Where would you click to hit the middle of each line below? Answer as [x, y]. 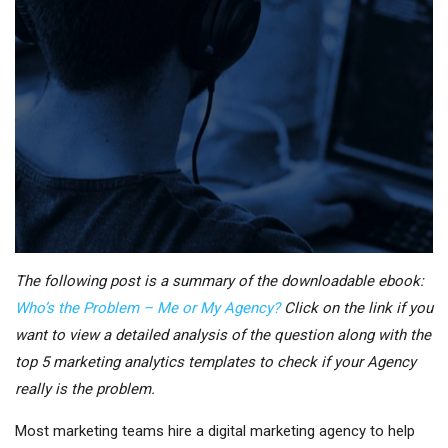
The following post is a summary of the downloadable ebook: [219, 280]
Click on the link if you [358, 307]
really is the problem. [85, 388]
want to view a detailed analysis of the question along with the [223, 334]
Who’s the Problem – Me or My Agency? [149, 307]
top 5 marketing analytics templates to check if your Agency [215, 361]
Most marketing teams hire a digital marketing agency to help [215, 430]
